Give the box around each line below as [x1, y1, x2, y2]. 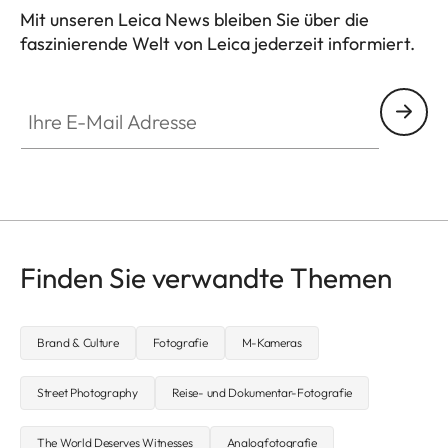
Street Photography [37, 384, 138, 400]
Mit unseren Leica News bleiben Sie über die [20, 7, 369, 31]
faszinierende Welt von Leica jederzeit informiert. [20, 31, 415, 55]
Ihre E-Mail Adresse [19, 88, 156, 109]
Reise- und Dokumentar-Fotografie [171, 384, 353, 400]
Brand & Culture [37, 334, 119, 350]
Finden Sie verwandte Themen [20, 259, 392, 295]
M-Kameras [241, 334, 302, 350]
